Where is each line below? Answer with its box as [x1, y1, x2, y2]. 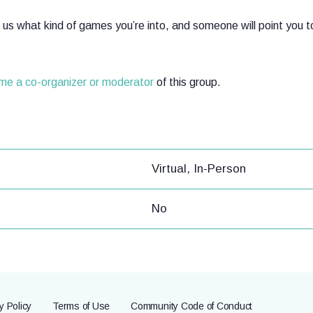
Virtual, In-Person [152, 162, 246, 175]
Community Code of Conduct [131, 300, 253, 312]
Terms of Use [52, 300, 110, 312]
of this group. [154, 76, 221, 88]
